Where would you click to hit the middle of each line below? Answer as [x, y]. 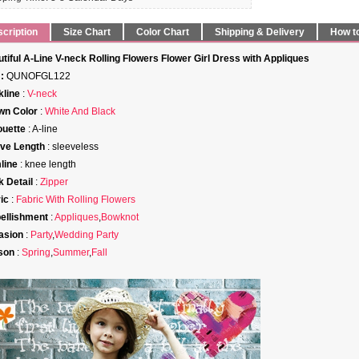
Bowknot [120, 217]
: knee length [47, 164]
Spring [36, 252]
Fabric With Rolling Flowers [76, 200]
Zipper [54, 182]
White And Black [80, 111]
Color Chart [163, 32]
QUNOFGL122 [37, 76]
